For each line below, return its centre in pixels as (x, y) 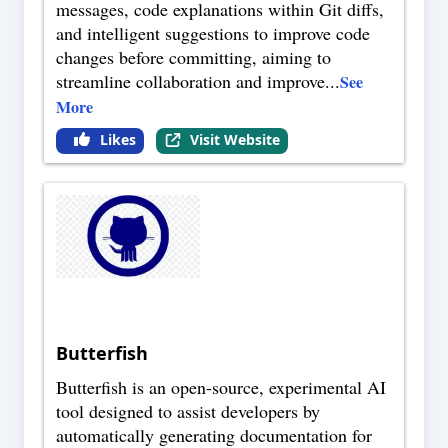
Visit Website (234, 140)
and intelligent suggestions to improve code (213, 33)
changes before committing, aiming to (193, 57)
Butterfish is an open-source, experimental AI (221, 387)
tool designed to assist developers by (188, 411)
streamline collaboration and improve (190, 81)
